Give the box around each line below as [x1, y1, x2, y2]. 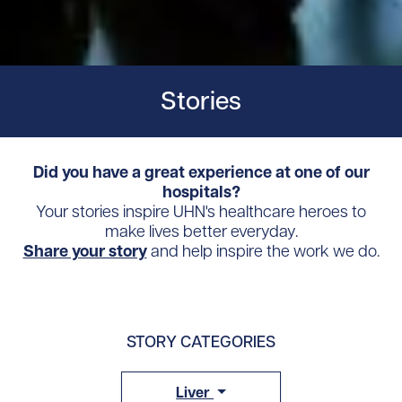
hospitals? [162, 181, 240, 203]
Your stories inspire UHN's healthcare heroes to [36, 201, 366, 223]
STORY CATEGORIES [127, 331, 275, 353]
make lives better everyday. [104, 221, 298, 242]
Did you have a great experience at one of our [32, 162, 370, 183]
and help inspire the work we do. [146, 240, 380, 262]
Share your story [22, 240, 147, 262]
